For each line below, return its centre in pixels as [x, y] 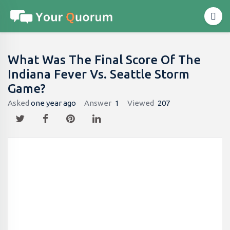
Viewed [141, 103]
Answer [98, 103]
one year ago [53, 103]
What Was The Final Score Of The [104, 60]
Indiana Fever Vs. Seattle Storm [99, 74]
